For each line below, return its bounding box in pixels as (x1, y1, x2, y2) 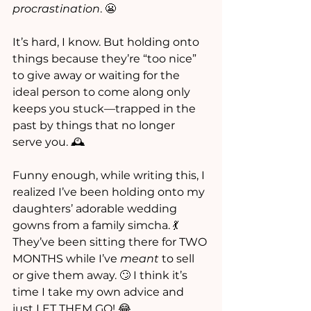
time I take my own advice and (12, 285, 187, 299)
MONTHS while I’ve (12, 252, 120, 266)
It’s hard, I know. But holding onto (12, 35, 202, 49)
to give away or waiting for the (12, 69, 183, 83)
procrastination (12, 2, 100, 16)
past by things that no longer (12, 119, 178, 133)
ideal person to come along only (12, 85, 193, 99)
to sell (159, 252, 197, 266)
